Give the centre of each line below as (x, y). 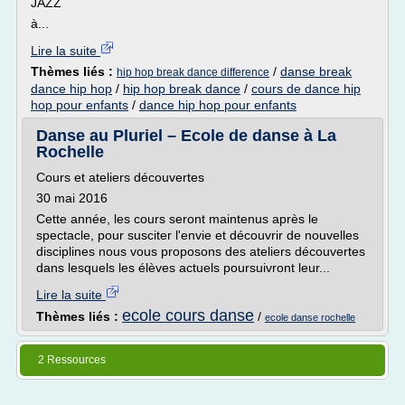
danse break (316, 71)
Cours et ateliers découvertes (120, 177)
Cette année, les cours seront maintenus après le (177, 219)
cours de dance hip (306, 89)
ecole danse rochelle (310, 317)
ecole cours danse (188, 316)
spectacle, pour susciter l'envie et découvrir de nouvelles (198, 235)
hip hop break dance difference (193, 72)
